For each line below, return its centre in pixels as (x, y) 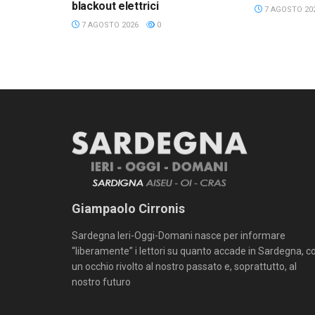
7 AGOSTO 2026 (109, 25)
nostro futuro (101, 282)
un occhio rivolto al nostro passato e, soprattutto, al (184, 267)
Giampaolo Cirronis (128, 209)
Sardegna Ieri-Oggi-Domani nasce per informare (179, 236)
